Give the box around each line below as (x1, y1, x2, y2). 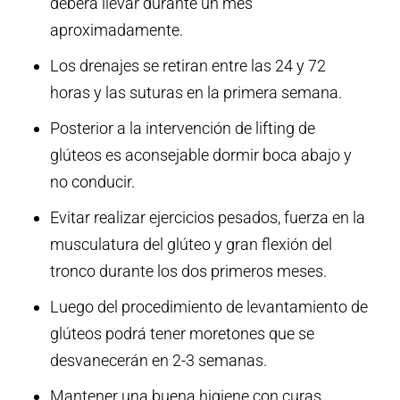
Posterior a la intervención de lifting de (49, 118, 315, 137)
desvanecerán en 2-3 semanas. (49, 350, 267, 370)
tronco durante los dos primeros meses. (49, 261, 327, 280)
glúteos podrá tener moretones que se (49, 323, 314, 343)
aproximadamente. (49, 20, 183, 39)
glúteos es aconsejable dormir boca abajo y (49, 145, 352, 164)
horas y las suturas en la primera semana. (49, 82, 342, 102)
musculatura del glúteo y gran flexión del (49, 234, 332, 254)
